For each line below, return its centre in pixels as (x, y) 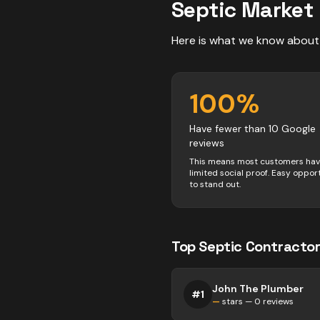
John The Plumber (258, 289)
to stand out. (215, 184)
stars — (237, 301)
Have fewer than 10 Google (252, 129)
